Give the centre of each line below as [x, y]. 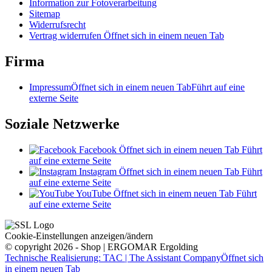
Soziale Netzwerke [62, 124]
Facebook [98, 149]
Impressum [50, 87]
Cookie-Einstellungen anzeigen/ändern [79, 236]
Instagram [98, 171]
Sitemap [45, 14]
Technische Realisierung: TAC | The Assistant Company [113, 257]
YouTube [93, 193]
